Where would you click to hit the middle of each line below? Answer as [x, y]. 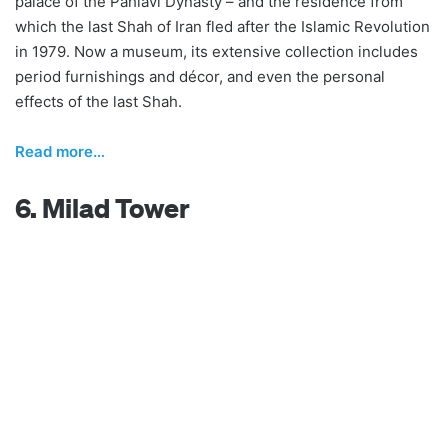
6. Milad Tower [102, 208]
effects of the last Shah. [98, 102]
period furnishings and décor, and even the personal [200, 77]
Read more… [60, 152]
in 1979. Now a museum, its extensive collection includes [216, 52]
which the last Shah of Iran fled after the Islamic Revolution [222, 27]
